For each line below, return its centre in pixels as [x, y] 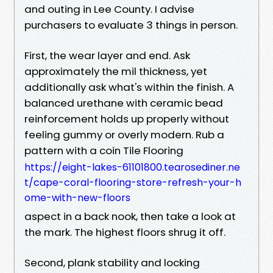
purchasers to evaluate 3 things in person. [131, 25]
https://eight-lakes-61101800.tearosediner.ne [132, 167]
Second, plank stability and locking [112, 262]
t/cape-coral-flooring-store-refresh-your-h [133, 182]
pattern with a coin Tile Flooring [104, 150]
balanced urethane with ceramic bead [124, 103]
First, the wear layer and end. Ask [107, 55]
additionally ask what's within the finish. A [129, 87]
